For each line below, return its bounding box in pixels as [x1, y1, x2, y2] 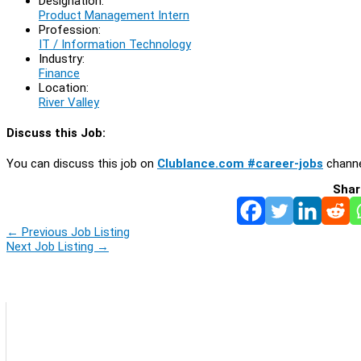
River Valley [39, 94, 99, 110]
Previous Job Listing [19, 224, 130, 239]
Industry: [39, 51, 85, 66]
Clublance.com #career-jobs [157, 156, 323, 171]
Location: [39, 80, 89, 95]
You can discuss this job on [6, 156, 157, 171]
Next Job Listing [6, 239, 97, 254]
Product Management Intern [39, 7, 189, 23]
